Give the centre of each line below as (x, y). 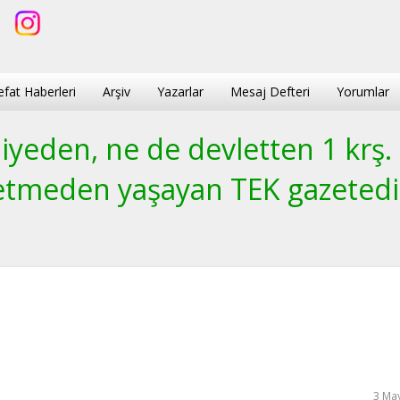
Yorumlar (363, 91)
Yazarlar (180, 91)
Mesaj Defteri (270, 91)
